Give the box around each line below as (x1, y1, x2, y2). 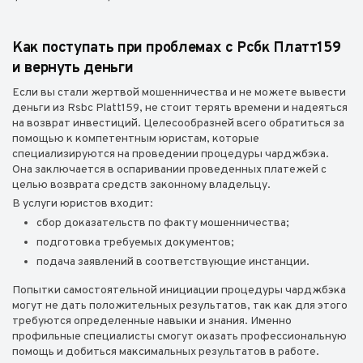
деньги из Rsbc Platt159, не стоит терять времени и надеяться (12, 101, 348, 115)
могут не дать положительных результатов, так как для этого (12, 299, 348, 313)
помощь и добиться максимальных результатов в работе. (12, 345, 319, 359)
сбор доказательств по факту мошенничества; (36, 216, 289, 230)
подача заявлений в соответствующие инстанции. (36, 255, 310, 269)
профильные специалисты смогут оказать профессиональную (12, 330, 347, 344)
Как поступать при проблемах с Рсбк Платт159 (12, 39, 341, 58)
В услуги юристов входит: (12, 197, 153, 211)
